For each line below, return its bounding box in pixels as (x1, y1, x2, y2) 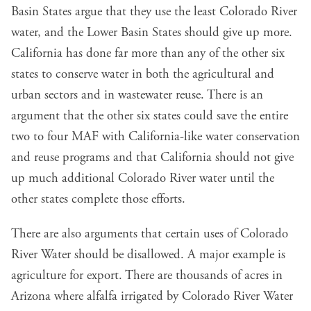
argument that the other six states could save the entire (11, 107, 288, 124)
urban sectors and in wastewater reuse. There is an (11, 86, 263, 103)
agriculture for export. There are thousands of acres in (11, 267, 283, 284)
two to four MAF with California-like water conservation (11, 128, 300, 145)
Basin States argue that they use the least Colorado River (11, 3, 297, 20)
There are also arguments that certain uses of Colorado (11, 225, 288, 242)
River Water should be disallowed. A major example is (11, 246, 285, 263)
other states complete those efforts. (11, 190, 185, 208)
